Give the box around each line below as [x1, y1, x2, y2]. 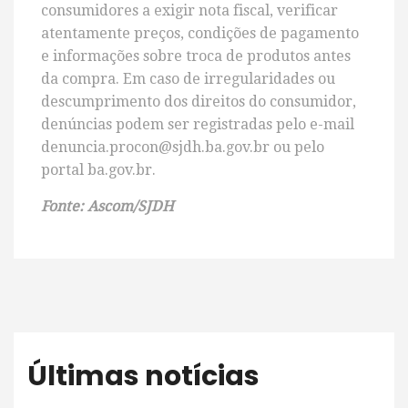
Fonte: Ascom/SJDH [41, 198, 174, 216]
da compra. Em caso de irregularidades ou [41, 70, 335, 88]
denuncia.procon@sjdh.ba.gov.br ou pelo [41, 138, 324, 157]
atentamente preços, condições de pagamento [41, 25, 359, 43]
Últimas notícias [27, 357, 260, 396]
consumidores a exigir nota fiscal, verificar [41, 2, 338, 20]
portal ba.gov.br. [41, 161, 156, 179]
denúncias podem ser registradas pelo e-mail [41, 116, 354, 134]
